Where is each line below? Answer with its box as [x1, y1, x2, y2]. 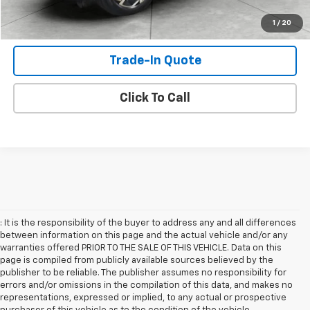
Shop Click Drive [107, 17, 203, 30]
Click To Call [120, 92, 191, 105]
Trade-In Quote [109, 55, 201, 68]
